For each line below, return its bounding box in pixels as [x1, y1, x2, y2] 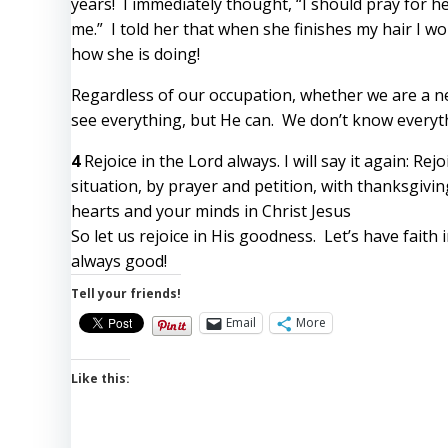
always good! [71, 249, 167, 272]
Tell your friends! [71, 284, 181, 302]
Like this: [71, 369, 130, 387]
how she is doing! [71, 42, 200, 65]
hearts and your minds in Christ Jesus [71, 199, 351, 222]
